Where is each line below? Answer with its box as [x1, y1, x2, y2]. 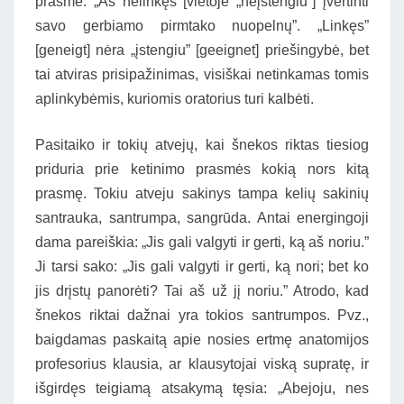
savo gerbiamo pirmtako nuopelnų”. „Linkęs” [35, 18, 369, 33]
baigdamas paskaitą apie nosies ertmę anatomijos [35, 332, 369, 347]
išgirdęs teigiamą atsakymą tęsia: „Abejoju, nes [35, 381, 369, 396]
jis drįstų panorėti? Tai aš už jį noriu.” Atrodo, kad [35, 283, 369, 298]
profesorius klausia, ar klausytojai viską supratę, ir [35, 356, 369, 372]
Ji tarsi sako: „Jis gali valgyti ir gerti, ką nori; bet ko [35, 259, 369, 274]
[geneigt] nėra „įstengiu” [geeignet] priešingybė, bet [35, 42, 369, 58]
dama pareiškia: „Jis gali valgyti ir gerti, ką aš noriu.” [35, 234, 369, 250]
